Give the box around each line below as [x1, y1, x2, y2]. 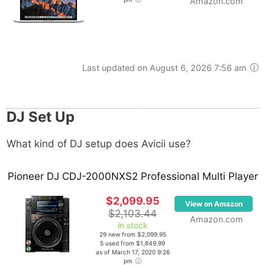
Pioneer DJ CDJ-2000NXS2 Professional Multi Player [7, 170, 258, 182]
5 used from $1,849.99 [100, 240, 165, 247]
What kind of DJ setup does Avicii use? [7, 137, 191, 150]
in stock [118, 221, 147, 230]
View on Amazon [185, 199, 243, 208]
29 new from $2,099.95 [99, 231, 166, 238]
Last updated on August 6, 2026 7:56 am [82, 62, 249, 73]
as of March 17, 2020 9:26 [95, 248, 170, 256]
